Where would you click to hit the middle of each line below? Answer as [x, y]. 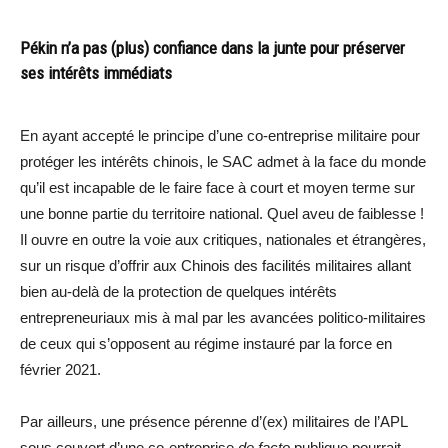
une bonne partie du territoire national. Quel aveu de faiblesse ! [222, 213]
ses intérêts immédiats [96, 72]
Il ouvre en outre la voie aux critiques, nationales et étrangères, [223, 239]
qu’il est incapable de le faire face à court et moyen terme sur [217, 187]
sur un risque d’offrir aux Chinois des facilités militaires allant [215, 265]
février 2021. [60, 369]
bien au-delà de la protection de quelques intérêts [178, 291]
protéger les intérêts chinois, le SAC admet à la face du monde [223, 161]
